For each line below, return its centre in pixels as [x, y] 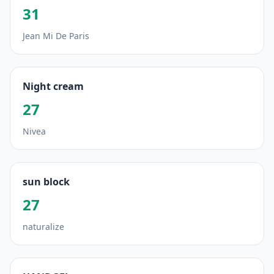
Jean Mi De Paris [56, 36]
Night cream [53, 86]
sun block [46, 182]
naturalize [43, 227]
